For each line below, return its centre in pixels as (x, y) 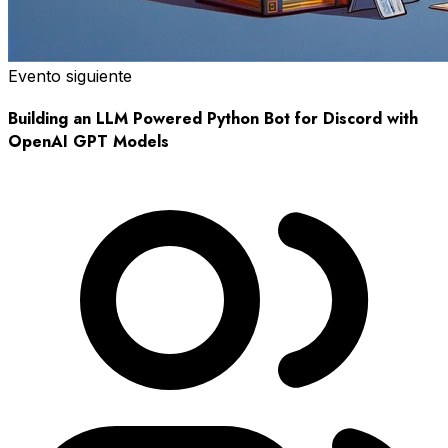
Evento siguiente (70, 75)
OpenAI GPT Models (88, 142)
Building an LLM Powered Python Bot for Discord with (213, 119)
